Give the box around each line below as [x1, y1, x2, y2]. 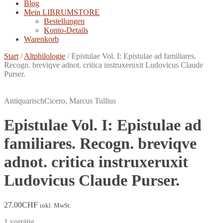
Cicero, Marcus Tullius [44, 97, 116, 105]
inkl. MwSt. [40, 201, 71, 209]
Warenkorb [24, 35, 59, 43]
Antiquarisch [4, 97, 44, 105]
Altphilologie [24, 52, 65, 60]
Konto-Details [44, 26, 88, 34]
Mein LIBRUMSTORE [24, 8, 100, 16]
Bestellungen [44, 17, 85, 25]
